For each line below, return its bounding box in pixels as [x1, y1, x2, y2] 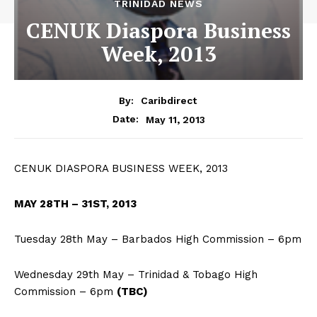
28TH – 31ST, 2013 [40, 197, 137, 211]
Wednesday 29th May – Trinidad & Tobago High [14, 268, 258, 282]
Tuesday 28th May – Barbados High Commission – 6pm [14, 233, 301, 246]
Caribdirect [140, 95, 197, 107]
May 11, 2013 [145, 113, 205, 125]
